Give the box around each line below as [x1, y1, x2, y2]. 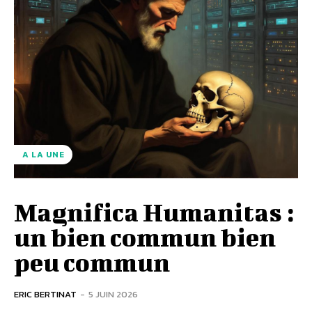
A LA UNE [22, 148, 64, 162]
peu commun [14, 247, 170, 277]
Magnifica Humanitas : [14, 197, 294, 227]
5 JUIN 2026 [88, 288, 138, 302]
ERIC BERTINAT [14, 288, 77, 302]
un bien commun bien [14, 222, 276, 252]
